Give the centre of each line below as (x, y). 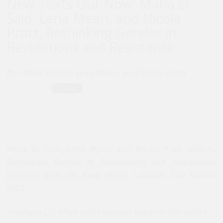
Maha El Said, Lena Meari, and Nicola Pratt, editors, (111, 149)
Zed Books (193, 175)
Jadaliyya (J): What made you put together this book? (107, 212)
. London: (149, 175)
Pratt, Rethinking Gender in (91, 32)
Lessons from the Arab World (67, 175)
